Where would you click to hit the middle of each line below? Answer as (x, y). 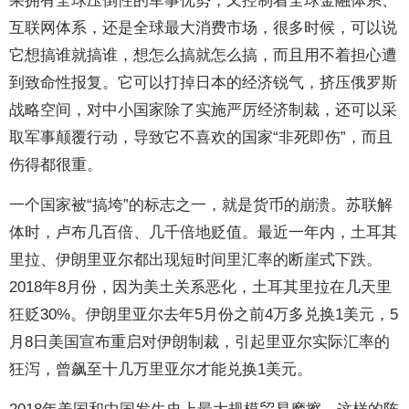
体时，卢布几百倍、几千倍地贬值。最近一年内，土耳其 (203, 233)
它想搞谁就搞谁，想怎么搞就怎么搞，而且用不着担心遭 (203, 56)
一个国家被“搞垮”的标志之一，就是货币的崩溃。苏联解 (201, 205)
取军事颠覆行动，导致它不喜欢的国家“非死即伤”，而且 (201, 138)
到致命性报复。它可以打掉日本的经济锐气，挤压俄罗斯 (203, 83)
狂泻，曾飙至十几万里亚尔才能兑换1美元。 (161, 370)
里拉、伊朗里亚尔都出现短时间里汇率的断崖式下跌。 (195, 260)
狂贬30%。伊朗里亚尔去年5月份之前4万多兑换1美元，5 (204, 315)
